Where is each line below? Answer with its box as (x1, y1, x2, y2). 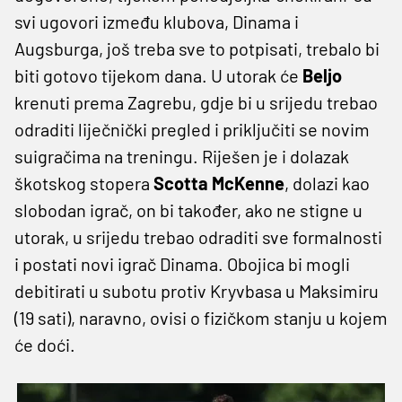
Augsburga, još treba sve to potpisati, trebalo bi (14, 37, 380, 59)
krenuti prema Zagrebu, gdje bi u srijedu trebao (14, 91, 378, 113)
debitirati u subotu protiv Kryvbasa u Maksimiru (14, 279, 379, 301)
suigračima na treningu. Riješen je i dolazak (14, 144, 349, 167)
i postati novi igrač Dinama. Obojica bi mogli (14, 252, 350, 275)
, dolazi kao (284, 171, 370, 194)
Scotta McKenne (153, 171, 284, 194)
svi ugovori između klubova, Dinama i (14, 10, 299, 32)
